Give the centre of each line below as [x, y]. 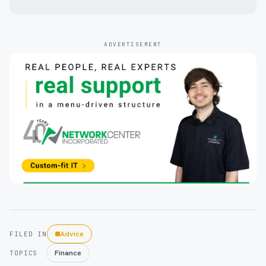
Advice [72, 234]
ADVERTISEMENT [133, 44]
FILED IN [28, 234]
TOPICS [24, 253]
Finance [68, 253]
